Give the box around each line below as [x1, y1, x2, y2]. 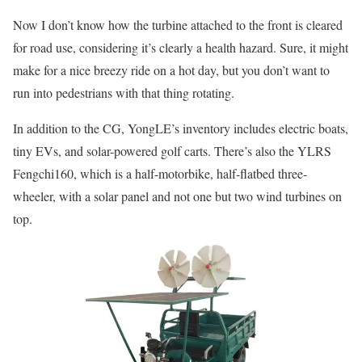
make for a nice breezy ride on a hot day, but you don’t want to [13, 61, 330, 79]
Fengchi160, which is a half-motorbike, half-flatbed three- [13, 165, 307, 183]
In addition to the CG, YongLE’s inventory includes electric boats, [13, 120, 348, 137]
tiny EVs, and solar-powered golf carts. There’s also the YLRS [13, 142, 331, 160]
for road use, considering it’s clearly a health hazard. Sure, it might [13, 39, 348, 57]
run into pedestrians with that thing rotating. [13, 84, 234, 102]
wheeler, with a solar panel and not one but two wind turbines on [13, 187, 342, 205]
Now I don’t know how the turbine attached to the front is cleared [13, 16, 343, 34]
